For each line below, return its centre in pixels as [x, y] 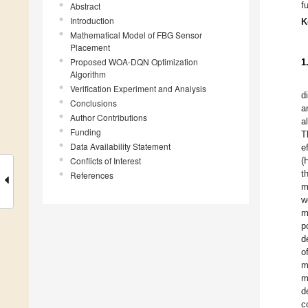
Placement [90, 47]
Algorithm [88, 74]
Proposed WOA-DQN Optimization [134, 62]
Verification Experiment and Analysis [138, 89]
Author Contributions [109, 118]
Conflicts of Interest [106, 161]
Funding [86, 132]
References [92, 175]
